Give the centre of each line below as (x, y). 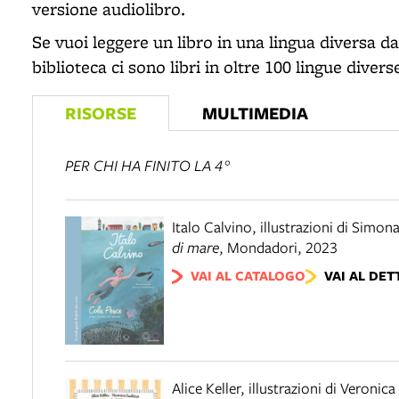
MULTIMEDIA (255, 113)
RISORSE (101, 113)
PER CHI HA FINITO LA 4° (148, 165)
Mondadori (262, 247)
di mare (195, 247)
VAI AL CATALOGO (248, 276)
